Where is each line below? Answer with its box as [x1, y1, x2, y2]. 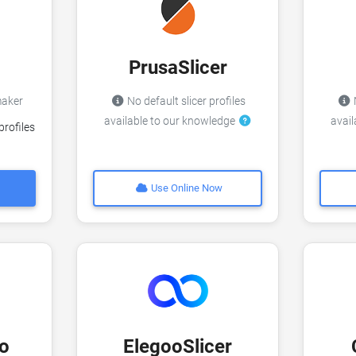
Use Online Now [149, 182, 223, 195]
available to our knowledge [103, 114, 238, 128]
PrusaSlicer [128, 56, 227, 79]
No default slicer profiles [124, 94, 246, 108]
